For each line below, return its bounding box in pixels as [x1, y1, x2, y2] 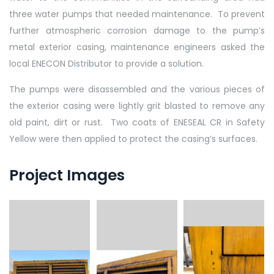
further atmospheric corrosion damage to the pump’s [9, 24, 265, 37]
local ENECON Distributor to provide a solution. [9, 57, 204, 70]
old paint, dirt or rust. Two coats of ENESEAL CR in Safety [9, 116, 265, 128]
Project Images [9, 164, 125, 186]
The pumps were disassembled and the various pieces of [9, 83, 265, 95]
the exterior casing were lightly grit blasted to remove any [9, 99, 265, 112]
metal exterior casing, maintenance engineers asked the [9, 40, 265, 53]
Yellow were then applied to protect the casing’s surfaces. [9, 132, 257, 145]
